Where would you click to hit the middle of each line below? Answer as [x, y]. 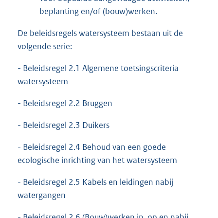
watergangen [42, 195]
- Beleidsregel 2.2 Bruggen [65, 103]
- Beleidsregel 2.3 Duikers [64, 125]
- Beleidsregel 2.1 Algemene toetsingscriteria [98, 68]
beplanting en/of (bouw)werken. [98, 11]
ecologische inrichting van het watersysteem [97, 160]
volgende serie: [45, 46]
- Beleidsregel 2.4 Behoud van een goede [92, 147]
